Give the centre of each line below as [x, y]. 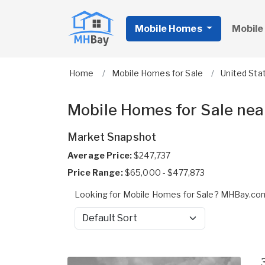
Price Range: [95, 172]
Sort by [88, 224]
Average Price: [100, 155]
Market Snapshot [112, 137]
